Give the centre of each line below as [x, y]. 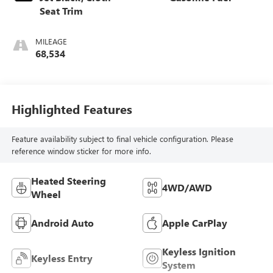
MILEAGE [51, 41]
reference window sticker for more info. [81, 151]
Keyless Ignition [199, 251]
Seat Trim [61, 10]
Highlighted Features [72, 109]
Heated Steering [68, 180]
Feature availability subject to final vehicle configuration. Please [122, 139]
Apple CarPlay [195, 222]
